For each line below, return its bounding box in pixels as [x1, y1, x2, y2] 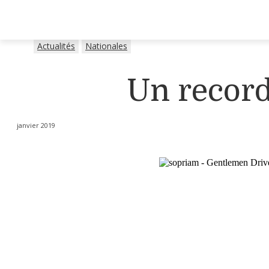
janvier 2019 [17, 120, 55, 130]
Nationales [85, 40, 127, 52]
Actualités [37, 40, 75, 52]
